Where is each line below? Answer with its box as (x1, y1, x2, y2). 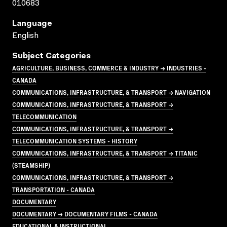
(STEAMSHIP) (12, 160, 50, 169)
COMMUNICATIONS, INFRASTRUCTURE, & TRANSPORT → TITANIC (12, 148, 198, 157)
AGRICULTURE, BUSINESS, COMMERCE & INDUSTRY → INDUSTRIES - (12, 63, 206, 72)
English (12, 31, 39, 40)
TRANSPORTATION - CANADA (12, 184, 95, 194)
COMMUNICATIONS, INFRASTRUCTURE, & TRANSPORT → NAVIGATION (12, 87, 210, 96)
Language (12, 19, 52, 28)
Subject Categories (12, 52, 91, 60)
